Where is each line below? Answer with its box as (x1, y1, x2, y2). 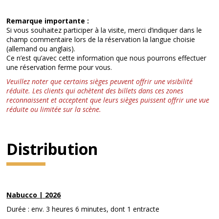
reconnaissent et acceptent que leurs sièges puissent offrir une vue (6, 95, 210, 105)
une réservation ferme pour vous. (6, 63, 112, 72)
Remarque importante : (6, 16, 89, 25)
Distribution (6, 138, 98, 159)
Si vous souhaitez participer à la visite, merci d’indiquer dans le (6, 25, 202, 35)
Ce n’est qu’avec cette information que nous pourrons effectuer (6, 53, 207, 63)
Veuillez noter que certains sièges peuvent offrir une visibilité (6, 77, 193, 86)
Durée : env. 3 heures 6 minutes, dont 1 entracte (6, 204, 160, 214)
